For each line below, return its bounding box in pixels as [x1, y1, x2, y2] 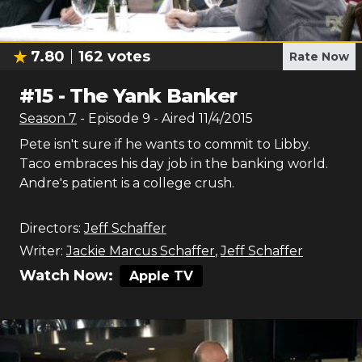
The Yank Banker [69, 84, 238, 107]
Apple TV [129, 268, 193, 284]
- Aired [150, 111, 196, 126]
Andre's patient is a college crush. [19, 175, 234, 191]
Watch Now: [19, 267, 113, 284]
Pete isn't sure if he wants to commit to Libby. [19, 137, 310, 152]
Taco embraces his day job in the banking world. [19, 156, 328, 171]
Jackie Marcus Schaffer [66, 243, 215, 259]
